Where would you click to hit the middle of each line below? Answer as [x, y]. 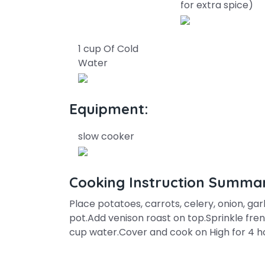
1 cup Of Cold [108, 49]
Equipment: [109, 109]
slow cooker [106, 136]
